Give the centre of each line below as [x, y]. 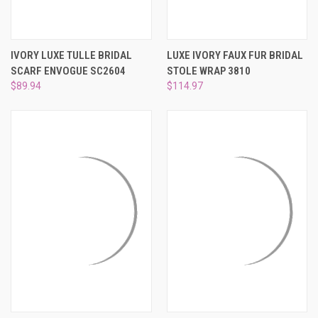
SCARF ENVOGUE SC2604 [68, 71]
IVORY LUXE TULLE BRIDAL [71, 56]
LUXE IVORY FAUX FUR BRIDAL [235, 56]
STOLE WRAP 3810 [208, 71]
